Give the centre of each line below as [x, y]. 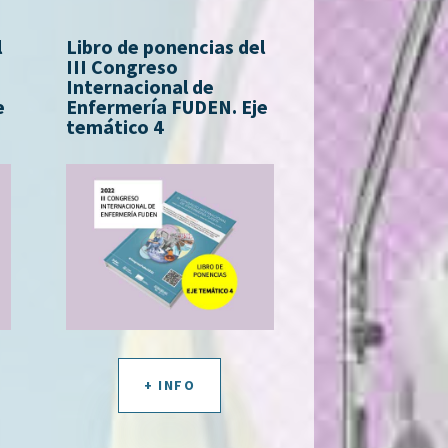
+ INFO [170, 384]
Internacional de [139, 86]
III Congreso [121, 66]
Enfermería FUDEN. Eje [166, 106]
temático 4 [114, 126]
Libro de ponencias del [165, 46]
